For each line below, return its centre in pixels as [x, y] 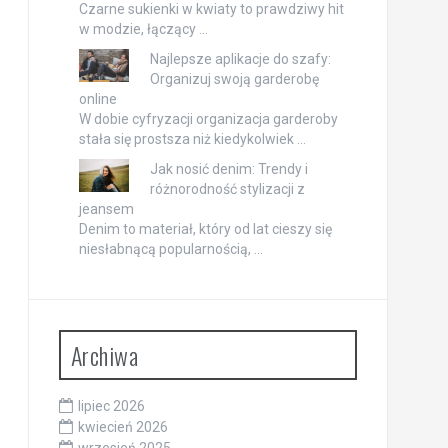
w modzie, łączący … [143, 28]
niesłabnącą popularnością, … [170, 248]
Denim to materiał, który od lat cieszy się [205, 228]
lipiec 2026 [111, 405]
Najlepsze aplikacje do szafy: [240, 58]
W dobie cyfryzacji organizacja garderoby [208, 118]
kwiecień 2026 [122, 426]
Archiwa [104, 354]
